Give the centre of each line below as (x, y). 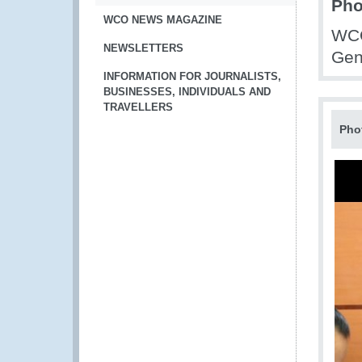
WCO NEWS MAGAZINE (163, 20)
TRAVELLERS (138, 107)
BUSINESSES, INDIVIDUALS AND (187, 92)
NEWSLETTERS (143, 48)
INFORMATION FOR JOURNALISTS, (192, 76)
